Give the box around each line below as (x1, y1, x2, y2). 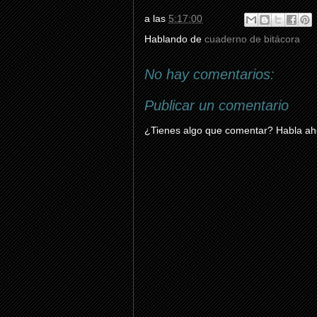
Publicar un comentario (144, 98, 289, 113)
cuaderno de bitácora (204, 33, 300, 45)
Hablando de (144, 33, 204, 45)
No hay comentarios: (144, 67, 275, 82)
